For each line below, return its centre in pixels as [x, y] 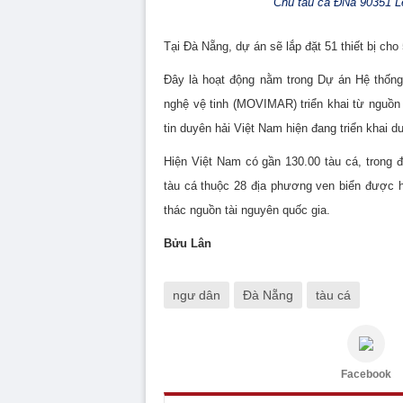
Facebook [366, 374]
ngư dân [197, 295]
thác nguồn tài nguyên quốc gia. [247, 210]
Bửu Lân [188, 243]
